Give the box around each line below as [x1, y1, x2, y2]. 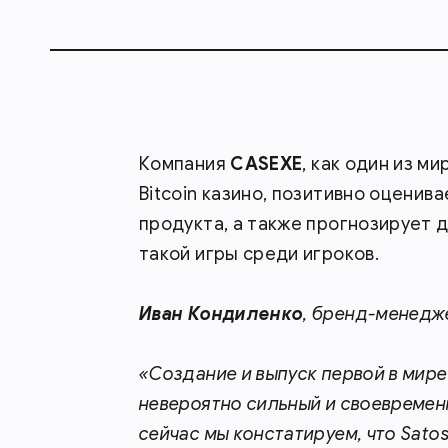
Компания [139, 153, 231, 175]
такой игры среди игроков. [139, 243, 379, 265]
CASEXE [230, 153, 303, 175]
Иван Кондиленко [139, 303, 304, 325]
